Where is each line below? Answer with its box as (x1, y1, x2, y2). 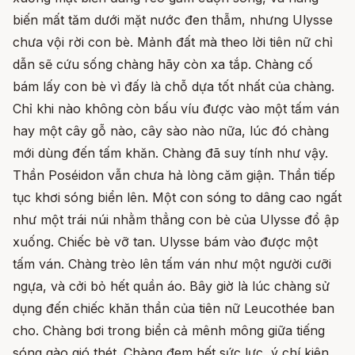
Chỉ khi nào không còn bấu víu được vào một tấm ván (13, 100, 339, 116)
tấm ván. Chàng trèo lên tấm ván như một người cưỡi (13, 255, 331, 272)
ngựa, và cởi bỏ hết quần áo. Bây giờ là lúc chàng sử (13, 277, 330, 294)
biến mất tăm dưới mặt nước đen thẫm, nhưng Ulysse (13, 11, 333, 28)
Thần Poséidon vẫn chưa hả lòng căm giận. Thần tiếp (13, 166, 335, 183)
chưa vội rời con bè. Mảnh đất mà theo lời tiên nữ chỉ (13, 33, 333, 50)
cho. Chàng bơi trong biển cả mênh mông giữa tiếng (13, 322, 325, 338)
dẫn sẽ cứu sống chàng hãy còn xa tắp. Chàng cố (13, 55, 313, 72)
